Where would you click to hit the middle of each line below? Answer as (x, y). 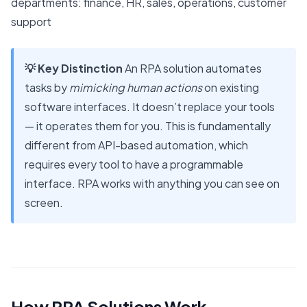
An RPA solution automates (192, 69)
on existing (231, 88)
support (31, 22)
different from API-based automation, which (136, 145)
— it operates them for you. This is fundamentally (148, 126)
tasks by (47, 88)
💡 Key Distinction (74, 69)
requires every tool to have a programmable (134, 164)
